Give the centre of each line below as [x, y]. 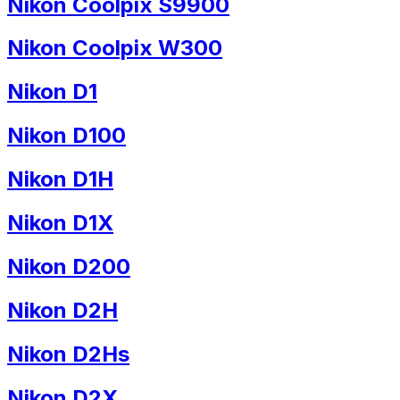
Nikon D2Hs [68, 354]
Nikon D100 [67, 136]
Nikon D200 [69, 267]
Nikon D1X [60, 223]
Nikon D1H [60, 179]
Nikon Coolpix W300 [115, 48]
